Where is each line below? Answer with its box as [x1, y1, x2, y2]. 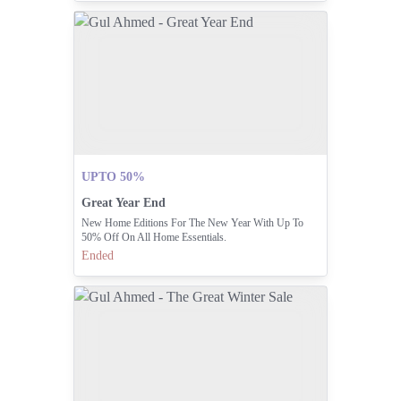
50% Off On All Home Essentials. [81, 231, 226, 244]
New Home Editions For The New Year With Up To [81, 217, 303, 230]
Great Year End [81, 196, 166, 210]
